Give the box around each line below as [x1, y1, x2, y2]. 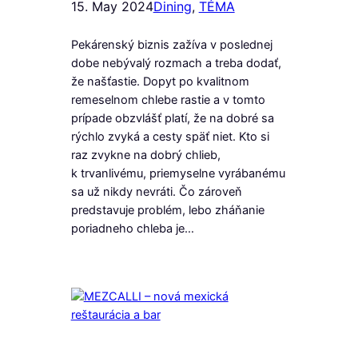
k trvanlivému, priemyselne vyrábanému [70, 165, 285, 181]
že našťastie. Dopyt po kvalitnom [70, 74, 249, 89]
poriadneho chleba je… [70, 221, 194, 236]
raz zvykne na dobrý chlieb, [70, 147, 221, 162]
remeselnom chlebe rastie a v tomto [70, 92, 265, 107]
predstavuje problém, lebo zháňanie [70, 202, 265, 217]
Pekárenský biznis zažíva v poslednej [70, 37, 272, 52]
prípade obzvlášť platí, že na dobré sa [70, 110, 274, 125]
